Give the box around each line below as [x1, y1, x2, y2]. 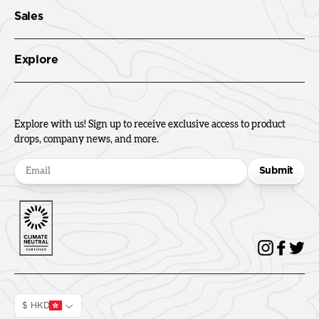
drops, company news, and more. [14, 134, 159, 145]
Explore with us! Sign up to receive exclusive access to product [14, 119, 286, 130]
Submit [258, 165, 293, 176]
